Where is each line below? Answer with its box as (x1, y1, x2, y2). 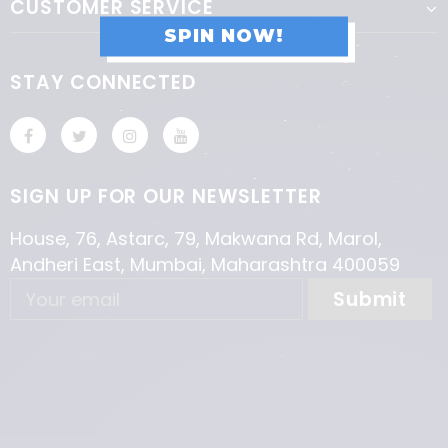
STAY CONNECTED (10, 69, 197, 97)
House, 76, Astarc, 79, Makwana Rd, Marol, (10, 226, 382, 252)
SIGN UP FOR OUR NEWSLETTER (10, 183, 322, 211)
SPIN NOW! (164, 24, 284, 47)
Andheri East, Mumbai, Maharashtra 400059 (10, 252, 400, 278)
